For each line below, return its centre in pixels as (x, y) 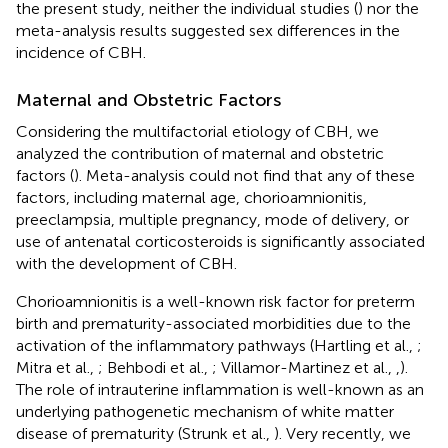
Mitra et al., (57, 367)
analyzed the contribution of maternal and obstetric (200, 153)
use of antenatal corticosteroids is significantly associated (220, 241)
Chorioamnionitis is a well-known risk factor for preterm (215, 301)
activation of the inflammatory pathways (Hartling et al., (216, 345)
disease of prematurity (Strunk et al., (145, 433)
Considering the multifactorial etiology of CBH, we (197, 131)
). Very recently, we (342, 433)
